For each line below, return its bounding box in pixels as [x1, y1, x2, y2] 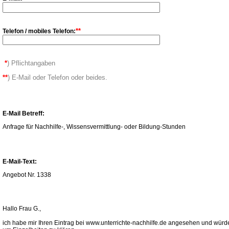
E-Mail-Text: [3, 158, 37, 165]
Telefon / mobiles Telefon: [3, 28, 76, 35]
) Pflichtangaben [7, 59, 55, 67]
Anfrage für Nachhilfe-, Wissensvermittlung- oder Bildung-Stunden [3, 123, 186, 130]
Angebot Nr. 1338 [3, 171, 51, 178]
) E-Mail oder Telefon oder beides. [8, 74, 107, 81]
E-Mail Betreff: [3, 110, 44, 117]
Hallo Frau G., [3, 205, 41, 212]
